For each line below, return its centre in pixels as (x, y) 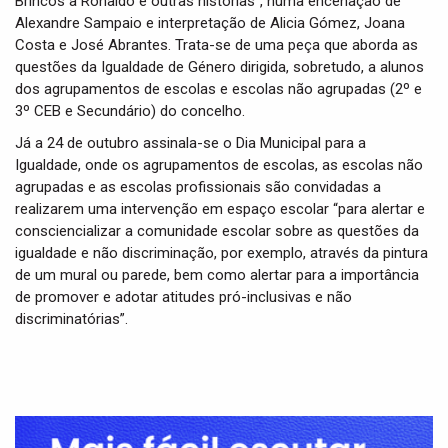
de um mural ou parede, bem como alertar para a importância (217, 275)
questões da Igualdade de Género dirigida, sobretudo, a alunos (219, 67)
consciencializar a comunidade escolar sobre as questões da (217, 231)
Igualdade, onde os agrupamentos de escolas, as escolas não (219, 165)
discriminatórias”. (71, 319)
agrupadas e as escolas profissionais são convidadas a (198, 187)
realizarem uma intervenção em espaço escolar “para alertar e (220, 209)
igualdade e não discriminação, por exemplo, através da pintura (221, 253)
